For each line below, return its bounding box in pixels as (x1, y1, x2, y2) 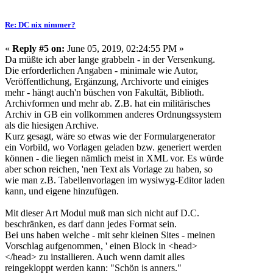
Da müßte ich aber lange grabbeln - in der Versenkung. (5, 54, 215, 65)
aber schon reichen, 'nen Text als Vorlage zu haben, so (5, 163, 213, 174)
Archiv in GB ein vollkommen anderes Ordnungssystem (5, 108, 221, 119)
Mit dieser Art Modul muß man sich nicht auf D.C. (5, 207, 199, 218)
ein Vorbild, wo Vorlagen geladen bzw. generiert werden (5, 141, 222, 152)
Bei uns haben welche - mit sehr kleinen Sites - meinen (5, 229, 215, 240)
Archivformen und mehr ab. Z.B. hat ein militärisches (5, 97, 210, 108)
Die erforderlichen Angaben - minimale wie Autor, (5, 65, 198, 76)
